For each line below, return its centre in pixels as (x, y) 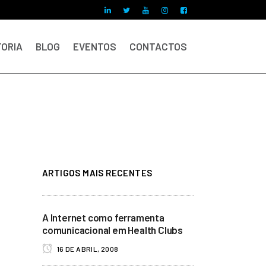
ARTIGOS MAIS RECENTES (97, 173)
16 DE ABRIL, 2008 (87, 249)
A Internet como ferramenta (103, 217)
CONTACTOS (158, 46)
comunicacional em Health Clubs (113, 230)
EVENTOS (95, 46)
